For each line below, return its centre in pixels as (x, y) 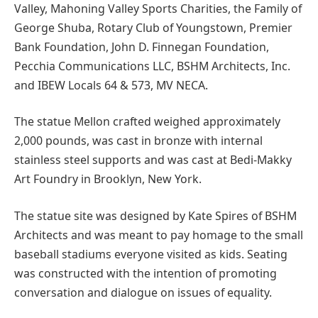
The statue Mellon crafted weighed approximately (147, 122)
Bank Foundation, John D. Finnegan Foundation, (142, 46)
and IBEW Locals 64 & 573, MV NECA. (111, 85)
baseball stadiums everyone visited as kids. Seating (151, 254)
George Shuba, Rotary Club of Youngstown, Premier (153, 27)
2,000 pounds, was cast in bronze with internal (138, 141)
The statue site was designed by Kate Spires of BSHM (155, 215)
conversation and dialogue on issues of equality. (143, 292)
